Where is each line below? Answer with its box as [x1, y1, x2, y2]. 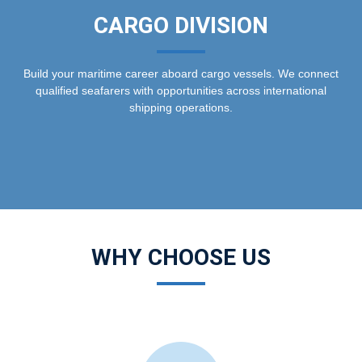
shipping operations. [129, 101, 233, 115]
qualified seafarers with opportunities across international [36, 84, 326, 98]
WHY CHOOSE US [91, 243, 271, 271]
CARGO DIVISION [94, 12, 268, 40]
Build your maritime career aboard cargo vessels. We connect [23, 67, 339, 81]
